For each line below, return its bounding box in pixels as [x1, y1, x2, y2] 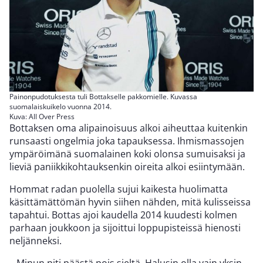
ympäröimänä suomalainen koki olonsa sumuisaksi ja [9, 147, 245, 160]
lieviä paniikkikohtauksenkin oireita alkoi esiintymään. [9, 160, 245, 173]
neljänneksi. [9, 234, 62, 247]
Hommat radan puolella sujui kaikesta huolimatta [9, 182, 228, 195]
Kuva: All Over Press [9, 111, 75, 122]
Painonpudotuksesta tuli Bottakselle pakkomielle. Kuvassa [9, 91, 197, 102]
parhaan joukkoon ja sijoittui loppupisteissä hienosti [9, 221, 241, 234]
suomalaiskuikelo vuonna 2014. [9, 101, 112, 112]
